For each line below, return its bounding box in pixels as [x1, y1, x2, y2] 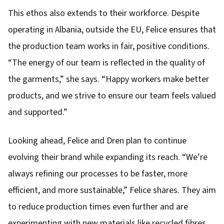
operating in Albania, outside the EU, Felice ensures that [8, 23, 216, 36]
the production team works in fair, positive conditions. [8, 39, 209, 52]
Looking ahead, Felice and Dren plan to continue [8, 134, 186, 147]
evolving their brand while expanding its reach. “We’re [8, 150, 207, 163]
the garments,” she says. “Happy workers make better [8, 72, 209, 85]
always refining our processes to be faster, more [8, 167, 187, 180]
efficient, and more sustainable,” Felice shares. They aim [8, 183, 216, 196]
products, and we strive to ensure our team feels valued [8, 89, 216, 102]
